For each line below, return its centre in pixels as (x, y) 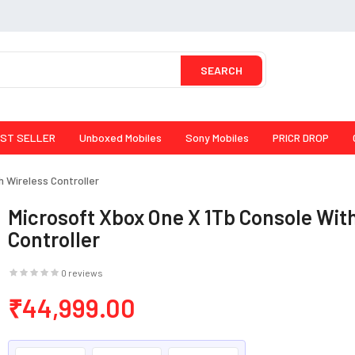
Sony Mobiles (217, 138)
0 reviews (82, 273)
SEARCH (221, 70)
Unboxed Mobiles (120, 138)
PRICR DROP (301, 138)
